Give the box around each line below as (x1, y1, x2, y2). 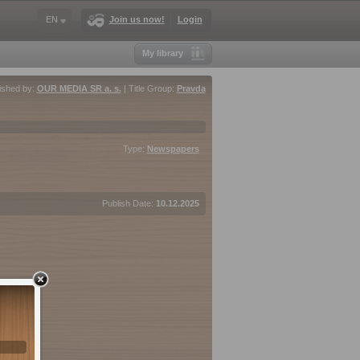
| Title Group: (121, 84, 177, 93)
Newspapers (146, 144, 199, 153)
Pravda (176, 84, 206, 93)
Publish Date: (101, 198, 156, 208)
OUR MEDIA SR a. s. (36, 84, 121, 93)
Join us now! (108, 14, 165, 24)
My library (141, 48, 183, 58)
